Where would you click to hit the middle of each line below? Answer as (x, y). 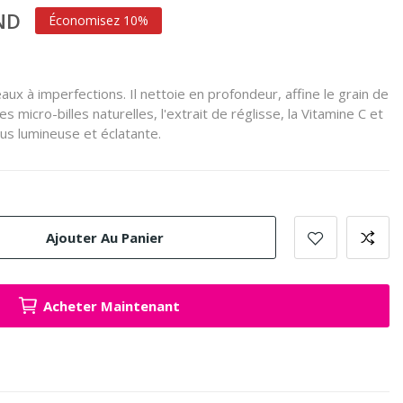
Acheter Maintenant (112, 306)
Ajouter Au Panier (105, 237)
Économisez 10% (99, 20)
